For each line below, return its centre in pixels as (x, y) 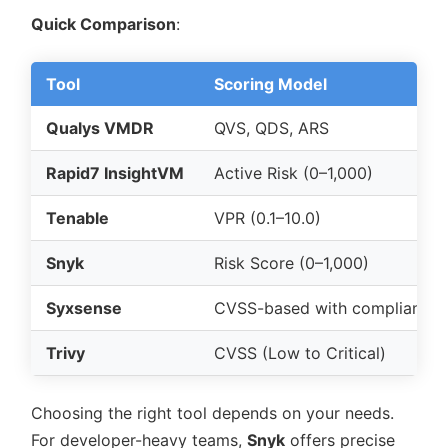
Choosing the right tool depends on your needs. (212, 413)
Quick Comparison (103, 24)
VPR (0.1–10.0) (267, 218)
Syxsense (84, 308)
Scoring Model (270, 84)
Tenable (77, 218)
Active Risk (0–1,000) (293, 173)
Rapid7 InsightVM (115, 173)
